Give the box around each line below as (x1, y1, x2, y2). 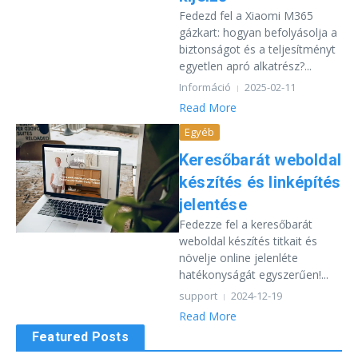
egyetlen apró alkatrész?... (179, 58, 312, 74)
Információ (179, 80, 231, 94)
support (179, 288, 217, 303)
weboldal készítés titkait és (179, 233, 317, 249)
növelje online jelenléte (179, 250, 298, 265)
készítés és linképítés (179, 173, 341, 192)
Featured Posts (32, 329, 129, 344)
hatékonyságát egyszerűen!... (179, 267, 328, 282)
